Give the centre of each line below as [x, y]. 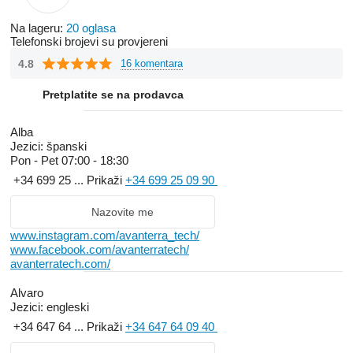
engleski [66, 307]
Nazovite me [122, 212]
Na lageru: [38, 28]
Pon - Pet [36, 160]
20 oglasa [91, 28]
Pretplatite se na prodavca [113, 95]
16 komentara [152, 63]
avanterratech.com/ [60, 264]
